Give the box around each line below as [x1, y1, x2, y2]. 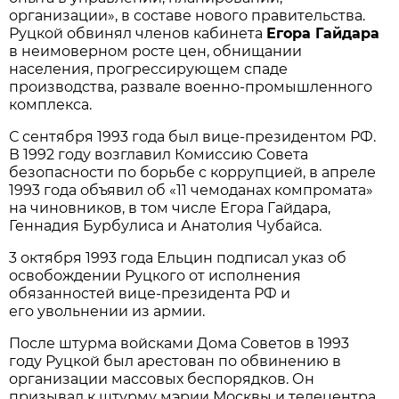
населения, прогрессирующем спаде [9, 60, 289, 77]
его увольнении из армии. [9, 302, 206, 320]
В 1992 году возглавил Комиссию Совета [9, 145, 309, 163]
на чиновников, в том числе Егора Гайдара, [9, 199, 331, 216]
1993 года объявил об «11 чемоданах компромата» [9, 181, 374, 199]
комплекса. [9, 95, 93, 113]
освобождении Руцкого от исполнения [9, 266, 302, 284]
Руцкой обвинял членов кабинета [9, 24, 267, 42]
